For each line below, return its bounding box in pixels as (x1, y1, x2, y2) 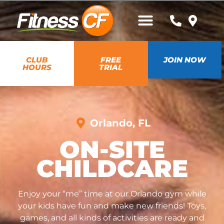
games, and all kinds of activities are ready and (19, 213, 204, 223)
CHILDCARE (36, 154, 188, 183)
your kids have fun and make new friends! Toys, (18, 201, 206, 211)
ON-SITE (59, 135, 165, 164)
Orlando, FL (89, 117, 150, 129)
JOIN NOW (163, 55, 206, 65)
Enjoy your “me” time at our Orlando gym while (17, 189, 206, 199)
